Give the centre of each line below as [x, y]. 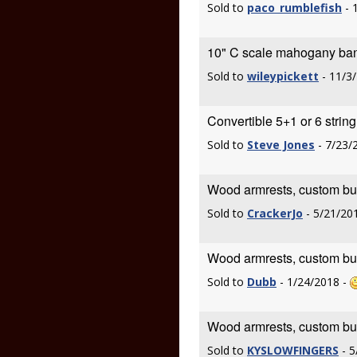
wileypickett [283, 76]
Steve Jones [281, 145]
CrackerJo [275, 213]
